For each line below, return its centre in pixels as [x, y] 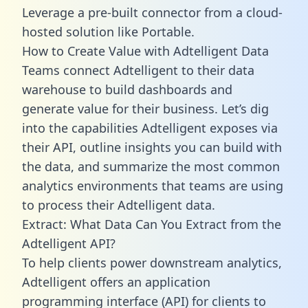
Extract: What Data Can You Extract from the [152, 224]
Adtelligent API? [69, 243]
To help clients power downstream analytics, [152, 262]
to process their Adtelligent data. [119, 205]
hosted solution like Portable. [108, 31]
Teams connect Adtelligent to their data [138, 70]
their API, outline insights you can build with [152, 147]
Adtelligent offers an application [116, 282]
